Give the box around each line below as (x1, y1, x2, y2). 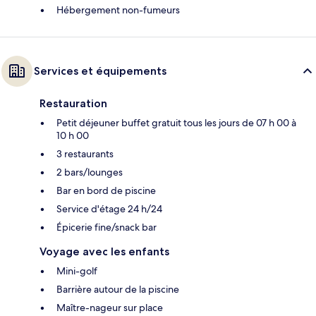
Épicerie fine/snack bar (56, 220, 157, 233)
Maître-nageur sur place (56, 300, 163, 314)
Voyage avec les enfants (39, 244, 169, 258)
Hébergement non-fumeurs (56, 3, 180, 16)
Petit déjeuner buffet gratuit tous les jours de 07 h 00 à (56, 116, 296, 129)
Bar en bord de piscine (56, 183, 156, 197)
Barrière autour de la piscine (56, 282, 179, 296)
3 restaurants (56, 147, 114, 160)
